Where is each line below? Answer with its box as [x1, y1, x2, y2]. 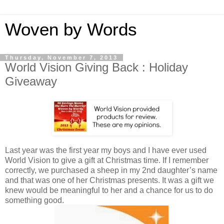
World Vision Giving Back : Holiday [5, 60, 188, 74]
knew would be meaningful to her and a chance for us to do [5, 185, 213, 194]
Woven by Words [5, 20, 137, 39]
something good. [5, 195, 64, 204]
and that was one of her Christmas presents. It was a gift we [5, 175, 214, 184]
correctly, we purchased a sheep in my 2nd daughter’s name [5, 165, 217, 174]
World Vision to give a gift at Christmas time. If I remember [5, 155, 208, 164]
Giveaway [5, 74, 57, 88]
